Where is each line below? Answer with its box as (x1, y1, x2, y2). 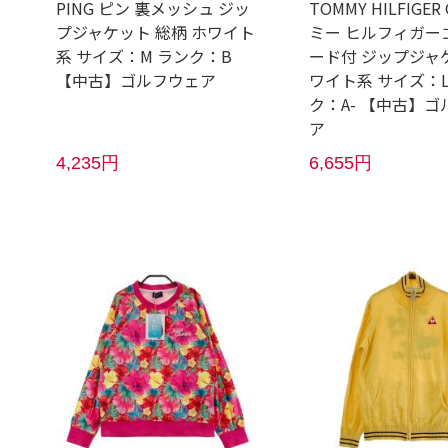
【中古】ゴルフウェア (56, 67, 217, 92)
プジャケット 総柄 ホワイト (56, 19, 256, 44)
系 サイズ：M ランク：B (56, 43, 233, 68)
